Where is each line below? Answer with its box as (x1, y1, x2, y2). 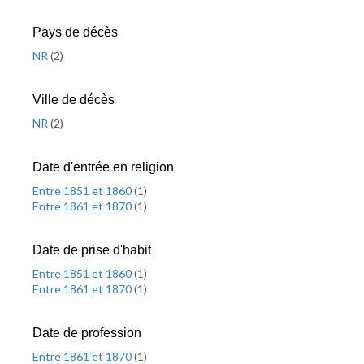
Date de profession (32, 326, 141, 340)
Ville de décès (32, 93, 115, 106)
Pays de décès (32, 25, 118, 39)
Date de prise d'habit (32, 243, 151, 257)
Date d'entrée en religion (32, 160, 174, 174)
